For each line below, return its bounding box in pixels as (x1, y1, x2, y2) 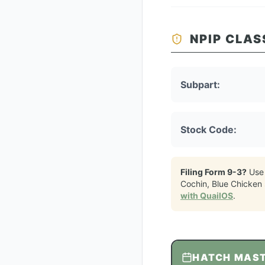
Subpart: (180, 79, 220, 91)
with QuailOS (180, 190, 233, 201)
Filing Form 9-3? (180, 167, 247, 177)
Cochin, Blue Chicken (180, 179, 262, 189)
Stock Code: (180, 124, 237, 135)
